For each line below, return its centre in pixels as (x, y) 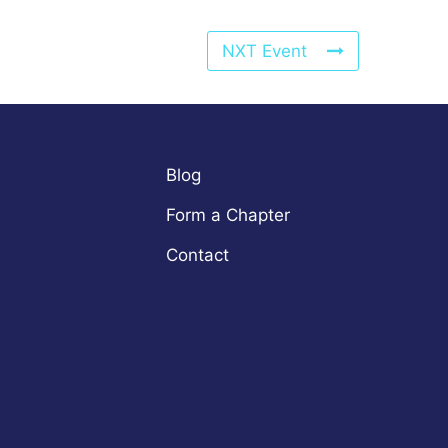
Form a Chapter (228, 215)
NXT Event (264, 51)
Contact (198, 255)
